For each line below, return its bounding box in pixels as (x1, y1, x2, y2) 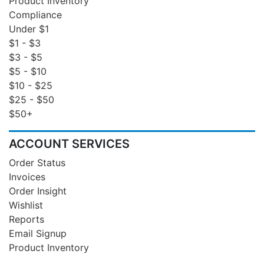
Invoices (9, 171, 45, 183)
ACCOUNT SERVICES (9, 137, 130, 151)
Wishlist (9, 199, 43, 212)
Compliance (9, 9, 62, 21)
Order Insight (9, 185, 67, 197)
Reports (9, 213, 44, 226)
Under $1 (9, 23, 49, 35)
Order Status (9, 157, 65, 169)
